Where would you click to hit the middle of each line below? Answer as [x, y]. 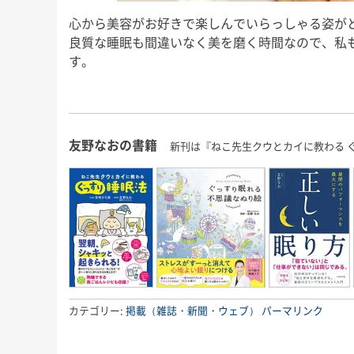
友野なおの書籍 [113, 144]
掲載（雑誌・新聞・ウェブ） [192, 310]
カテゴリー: [97, 310]
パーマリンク [292, 310]
